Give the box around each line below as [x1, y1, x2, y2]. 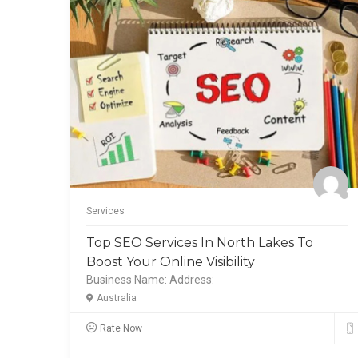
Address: [169, 272, 214, 286]
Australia [97, 292, 137, 304]
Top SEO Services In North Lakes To [86, 234, 313, 250]
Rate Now [100, 323, 142, 335]
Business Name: [86, 272, 167, 286]
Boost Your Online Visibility [86, 253, 255, 269]
